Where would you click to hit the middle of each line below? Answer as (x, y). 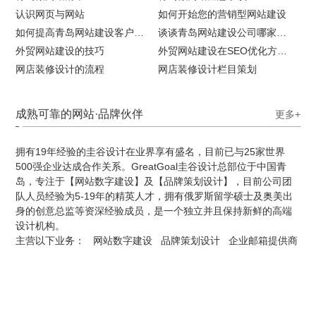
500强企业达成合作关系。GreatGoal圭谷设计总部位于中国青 (151, 166)
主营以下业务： (55, 240)
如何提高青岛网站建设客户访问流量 (139, 32)
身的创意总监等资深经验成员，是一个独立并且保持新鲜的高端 (154, 211)
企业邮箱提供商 (263, 240)
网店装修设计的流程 (60, 69)
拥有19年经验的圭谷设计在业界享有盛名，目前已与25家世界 (151, 151)
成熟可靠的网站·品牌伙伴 (80, 114)
